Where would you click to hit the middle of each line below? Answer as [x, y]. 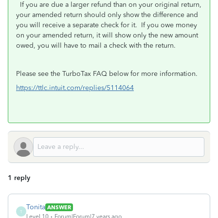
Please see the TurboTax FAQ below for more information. [107, 74]
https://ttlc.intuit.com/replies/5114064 [75, 88]
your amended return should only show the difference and [107, 15]
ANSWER [59, 207]
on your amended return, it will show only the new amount [107, 35]
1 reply [19, 178]
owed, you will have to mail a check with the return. [96, 45]
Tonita [36, 207]
